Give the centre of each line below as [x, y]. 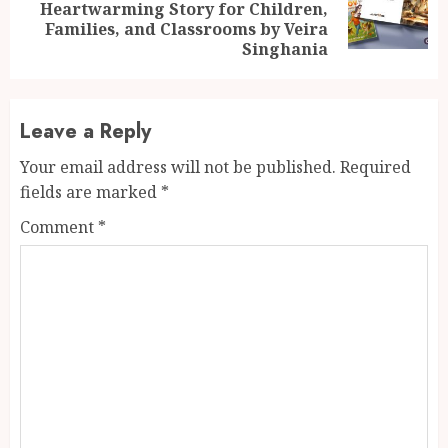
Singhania [285, 49]
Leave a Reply [85, 132]
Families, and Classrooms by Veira [186, 29]
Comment [59, 227]
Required [375, 167]
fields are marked [90, 192]
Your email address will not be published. [178, 167]
